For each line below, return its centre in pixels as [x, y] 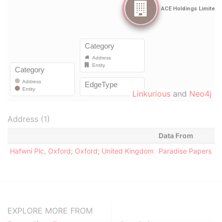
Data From [176, 136]
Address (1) [29, 119]
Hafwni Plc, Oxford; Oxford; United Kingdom [82, 151]
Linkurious [151, 94]
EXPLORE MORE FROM [50, 211]
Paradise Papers [185, 151]
